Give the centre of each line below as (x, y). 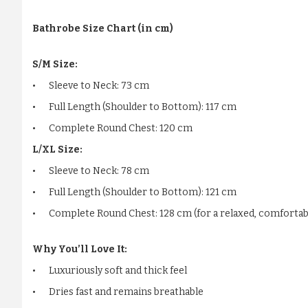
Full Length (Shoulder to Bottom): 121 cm (143, 192)
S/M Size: (55, 65)
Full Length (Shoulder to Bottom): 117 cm (143, 107)
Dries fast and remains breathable (126, 292)
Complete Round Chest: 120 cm (121, 129)
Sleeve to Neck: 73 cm (99, 86)
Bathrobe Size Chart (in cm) (103, 29)
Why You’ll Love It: (80, 250)
